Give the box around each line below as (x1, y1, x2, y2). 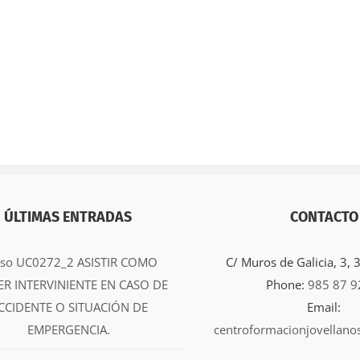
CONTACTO (289, 207, 358, 226)
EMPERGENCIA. (27, 321, 111, 337)
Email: (307, 298, 342, 315)
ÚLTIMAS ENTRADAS (4, 207, 133, 226)
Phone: (265, 276, 308, 292)
